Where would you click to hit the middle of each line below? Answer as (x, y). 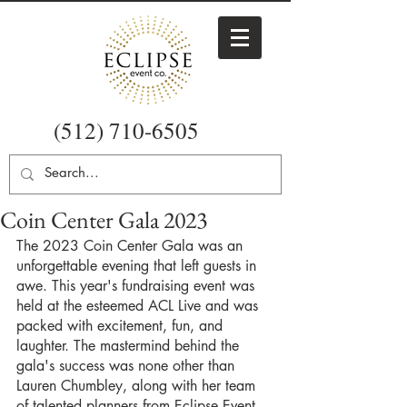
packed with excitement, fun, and (122, 326)
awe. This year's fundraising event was (138, 286)
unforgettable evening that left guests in (139, 266)
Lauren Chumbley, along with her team (138, 386)
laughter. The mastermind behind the (130, 346)
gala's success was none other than (128, 366)
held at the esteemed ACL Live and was (139, 306)
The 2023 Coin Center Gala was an (132, 246)
